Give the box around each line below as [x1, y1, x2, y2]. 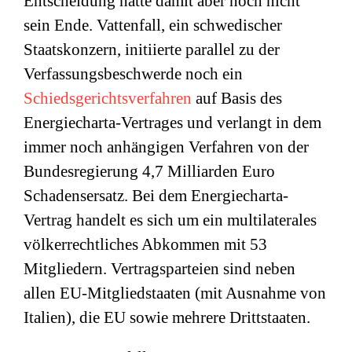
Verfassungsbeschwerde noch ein [24, 64, 243, 83]
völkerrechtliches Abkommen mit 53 [24, 235, 267, 254]
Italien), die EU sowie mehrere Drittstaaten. [24, 308, 310, 327]
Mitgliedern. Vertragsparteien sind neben [24, 259, 295, 278]
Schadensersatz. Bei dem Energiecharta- [24, 186, 288, 205]
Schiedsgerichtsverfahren [24, 89, 192, 108]
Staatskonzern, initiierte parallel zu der [24, 40, 280, 59]
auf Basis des [192, 89, 282, 108]
